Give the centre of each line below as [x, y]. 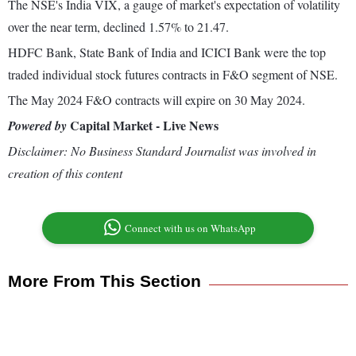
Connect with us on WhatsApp [191, 228]
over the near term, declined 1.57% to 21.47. [118, 27]
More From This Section [104, 281]
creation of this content [65, 173]
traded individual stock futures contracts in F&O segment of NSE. [173, 75]
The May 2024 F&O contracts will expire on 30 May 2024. [157, 100]
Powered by [37, 126]
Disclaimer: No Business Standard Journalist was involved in [162, 151]
